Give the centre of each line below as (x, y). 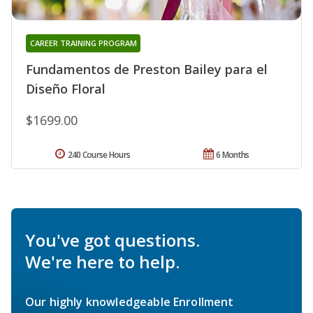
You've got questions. (112, 240)
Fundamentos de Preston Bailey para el (147, 70)
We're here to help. (102, 262)
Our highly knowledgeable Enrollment (130, 302)
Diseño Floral (66, 89)
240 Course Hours (99, 155)
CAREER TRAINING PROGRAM (83, 43)
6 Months (233, 155)
